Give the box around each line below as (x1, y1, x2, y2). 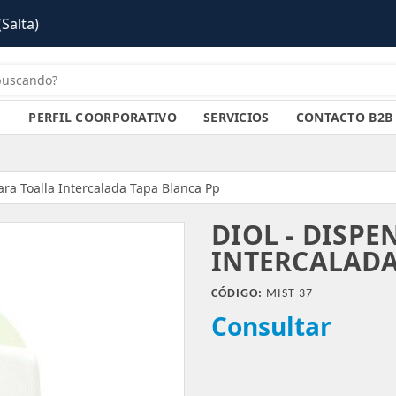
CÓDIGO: (211, 287, 263, 301)
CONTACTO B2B (295, 109, 393, 126)
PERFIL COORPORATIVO (28, 109, 177, 126)
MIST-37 (263, 287, 313, 301)
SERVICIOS (202, 109, 270, 126)
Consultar (211, 309, 331, 343)
